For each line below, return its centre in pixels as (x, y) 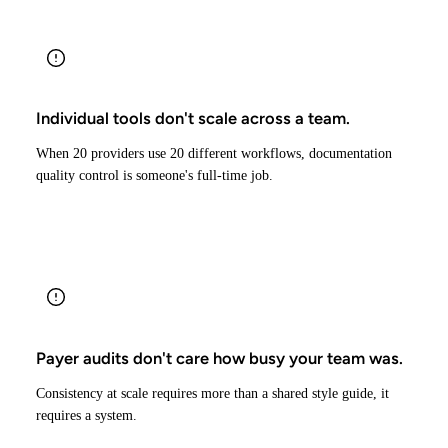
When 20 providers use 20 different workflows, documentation (214, 154)
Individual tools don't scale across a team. (193, 118)
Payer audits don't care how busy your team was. (219, 357)
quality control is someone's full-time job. (154, 176)
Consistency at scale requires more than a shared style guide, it (212, 393)
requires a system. (86, 415)
